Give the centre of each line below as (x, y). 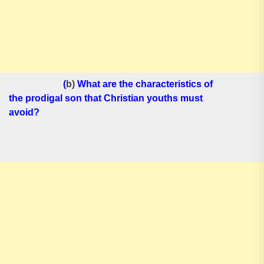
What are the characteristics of (145, 84)
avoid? (24, 112)
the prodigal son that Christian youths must (106, 98)
